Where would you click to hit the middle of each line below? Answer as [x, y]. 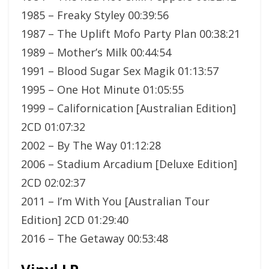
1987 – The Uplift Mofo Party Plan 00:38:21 [131, 33]
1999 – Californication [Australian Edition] [128, 108]
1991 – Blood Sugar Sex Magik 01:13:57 [120, 71]
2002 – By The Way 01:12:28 [91, 145]
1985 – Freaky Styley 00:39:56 [95, 15]
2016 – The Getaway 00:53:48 [95, 238]
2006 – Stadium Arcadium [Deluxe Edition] [129, 164]
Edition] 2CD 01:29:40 [75, 219]
